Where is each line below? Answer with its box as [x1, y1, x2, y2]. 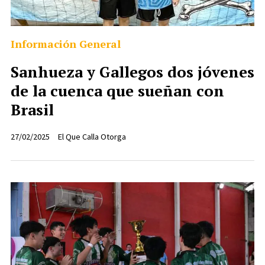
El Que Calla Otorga [58, 131, 127, 142]
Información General [11, 36, 121, 51]
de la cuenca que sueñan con [11, 80, 224, 101]
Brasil [11, 99, 54, 119]
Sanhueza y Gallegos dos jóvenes [11, 61, 254, 82]
